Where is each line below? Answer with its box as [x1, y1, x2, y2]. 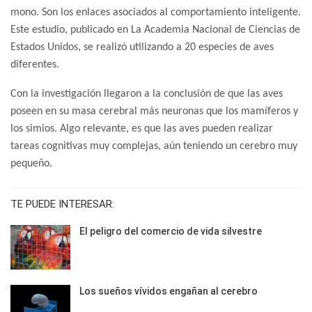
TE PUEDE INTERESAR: [10, 197, 114, 210]
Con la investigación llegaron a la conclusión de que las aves [10, 88, 283, 100]
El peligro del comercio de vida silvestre [79, 225, 262, 237]
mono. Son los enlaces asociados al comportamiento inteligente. [10, 6, 301, 18]
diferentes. [10, 58, 59, 70]
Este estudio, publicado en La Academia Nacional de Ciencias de [10, 24, 300, 36]
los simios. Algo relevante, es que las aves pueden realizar [10, 123, 273, 134]
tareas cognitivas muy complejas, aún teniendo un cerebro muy [10, 140, 297, 152]
